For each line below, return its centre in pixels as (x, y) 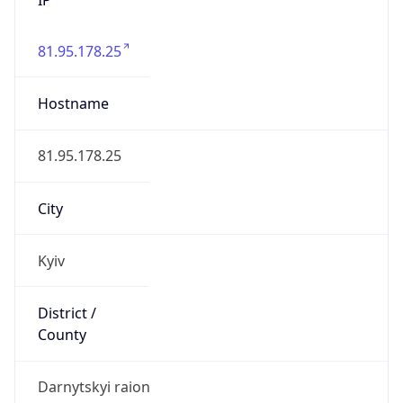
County (62, 335)
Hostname (73, 104)
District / (67, 313)
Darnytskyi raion (94, 387)
